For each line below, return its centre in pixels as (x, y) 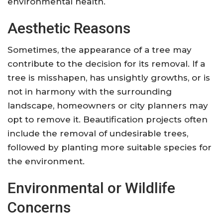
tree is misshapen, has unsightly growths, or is (109, 78)
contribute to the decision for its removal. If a (106, 64)
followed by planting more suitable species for (110, 148)
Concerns (39, 208)
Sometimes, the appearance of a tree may (100, 50)
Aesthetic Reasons (69, 28)
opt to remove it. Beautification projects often (108, 120)
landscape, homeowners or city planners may (108, 106)
